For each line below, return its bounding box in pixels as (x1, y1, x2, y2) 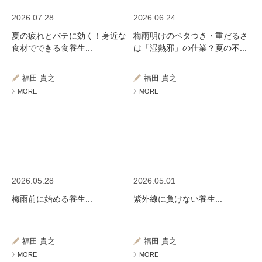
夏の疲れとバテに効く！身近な (12, 31, 126, 40)
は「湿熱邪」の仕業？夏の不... (133, 43, 247, 53)
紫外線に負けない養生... (133, 194, 223, 204)
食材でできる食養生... (12, 43, 92, 53)
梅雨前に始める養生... (12, 194, 92, 204)
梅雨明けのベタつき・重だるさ (133, 31, 249, 40)
